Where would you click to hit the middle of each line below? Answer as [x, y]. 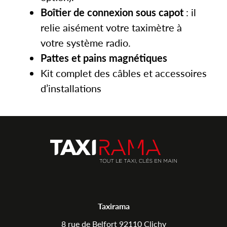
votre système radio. [86, 42]
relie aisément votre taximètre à [111, 27]
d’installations [71, 88]
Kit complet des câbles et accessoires [124, 73]
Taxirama [113, 206]
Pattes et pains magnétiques [104, 58]
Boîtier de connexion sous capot [112, 12]
